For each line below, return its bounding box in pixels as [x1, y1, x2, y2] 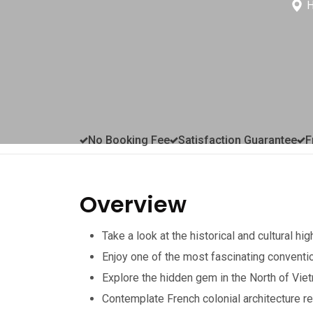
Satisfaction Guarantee [178, 133, 297, 147]
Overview [80, 188, 187, 220]
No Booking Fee [88, 133, 170, 147]
